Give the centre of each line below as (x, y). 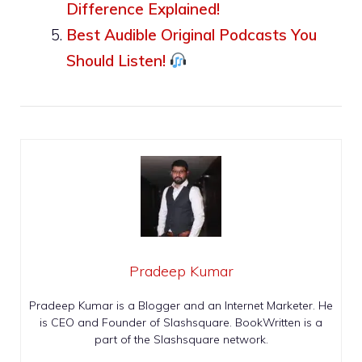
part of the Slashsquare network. (181, 340)
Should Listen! (118, 61)
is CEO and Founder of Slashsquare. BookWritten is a (181, 323)
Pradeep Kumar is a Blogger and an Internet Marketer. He (181, 306)
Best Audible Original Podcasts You (192, 35)
